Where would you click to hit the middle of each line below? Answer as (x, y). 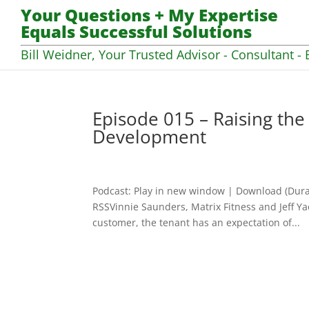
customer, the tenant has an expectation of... (197, 222)
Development (150, 137)
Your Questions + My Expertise (149, 15)
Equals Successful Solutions (136, 32)
